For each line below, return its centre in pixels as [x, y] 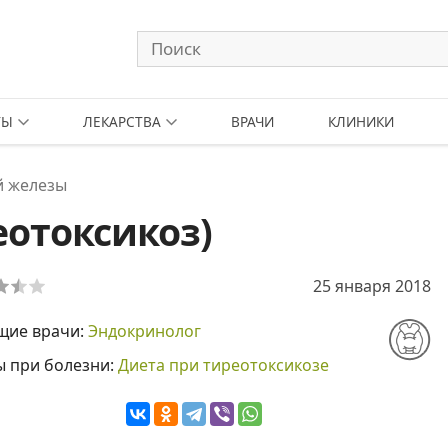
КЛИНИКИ [361, 121]
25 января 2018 [372, 286]
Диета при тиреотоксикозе [223, 365]
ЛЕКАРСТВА [121, 121]
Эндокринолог [144, 331]
